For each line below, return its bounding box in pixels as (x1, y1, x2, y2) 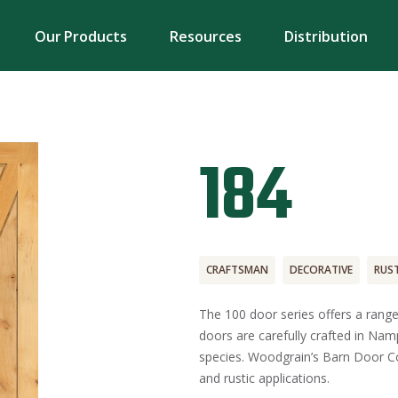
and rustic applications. (199, 370, 330, 386)
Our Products (34, 27, 128, 46)
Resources (170, 27, 242, 46)
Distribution (283, 27, 368, 46)
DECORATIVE (290, 262, 353, 277)
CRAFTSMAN (206, 262, 268, 277)
